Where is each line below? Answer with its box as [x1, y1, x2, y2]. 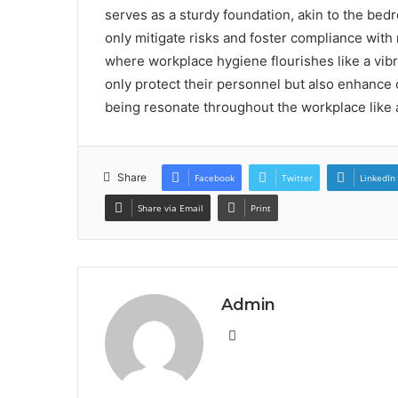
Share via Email [138, 201, 203, 214]
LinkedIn [360, 171, 395, 184]
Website [235, 325, 286, 343]
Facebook [195, 171, 235, 184]
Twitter [282, 171, 313, 184]
